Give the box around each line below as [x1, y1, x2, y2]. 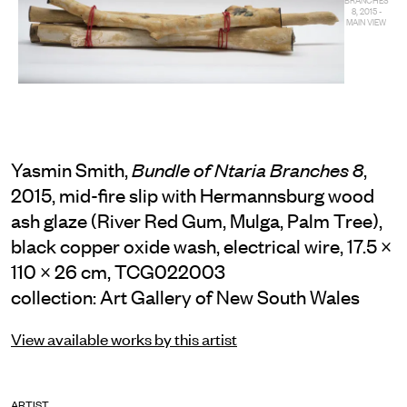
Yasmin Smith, [11, 156, 132, 183]
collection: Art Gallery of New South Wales [11, 283, 360, 310]
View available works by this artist [11, 327, 237, 350]
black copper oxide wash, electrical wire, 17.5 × [11, 233, 392, 259]
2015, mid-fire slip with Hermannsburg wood [11, 182, 374, 208]
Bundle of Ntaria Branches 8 [132, 157, 363, 182]
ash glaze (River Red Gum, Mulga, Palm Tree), [11, 207, 382, 233]
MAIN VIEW [346, 13, 387, 29]
